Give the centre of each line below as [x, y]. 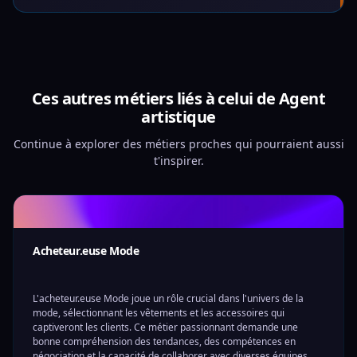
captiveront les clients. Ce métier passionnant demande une [165, 327]
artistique [178, 117]
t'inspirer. [178, 161]
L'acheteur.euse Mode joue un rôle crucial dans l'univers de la [168, 298]
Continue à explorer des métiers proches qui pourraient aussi [178, 144]
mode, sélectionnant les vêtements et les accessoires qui [159, 313]
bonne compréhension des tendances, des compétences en [164, 341]
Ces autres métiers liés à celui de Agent [178, 98]
